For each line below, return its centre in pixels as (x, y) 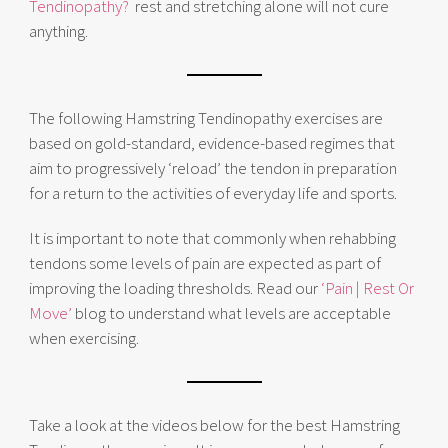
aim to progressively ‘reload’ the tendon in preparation (213, 168)
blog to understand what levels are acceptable (231, 313)
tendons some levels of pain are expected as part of (205, 263)
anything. (58, 31)
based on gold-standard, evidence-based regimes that (212, 143)
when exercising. (84, 338)
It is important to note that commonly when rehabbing (212, 238)
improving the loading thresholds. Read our (175, 288)
